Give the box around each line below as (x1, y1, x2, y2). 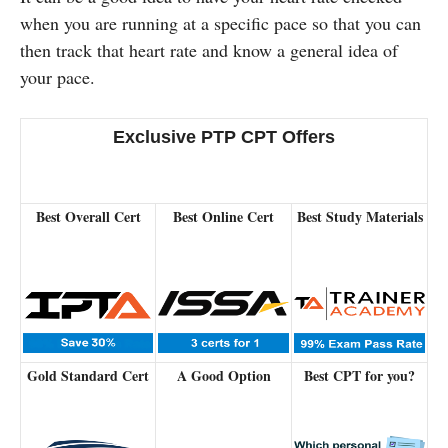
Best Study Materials (296, 205, 423, 227)
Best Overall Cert (35, 205, 141, 227)
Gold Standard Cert (27, 364, 149, 386)
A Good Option (176, 364, 271, 386)
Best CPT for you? (304, 364, 415, 386)
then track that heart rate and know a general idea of (20, 37, 398, 62)
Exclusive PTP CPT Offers (113, 126, 335, 147)
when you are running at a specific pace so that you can (20, 10, 421, 35)
